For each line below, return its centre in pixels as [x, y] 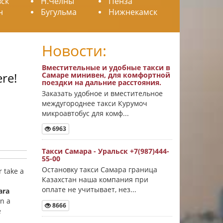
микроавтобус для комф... [85, 113]
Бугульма [59, 12]
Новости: [74, 51]
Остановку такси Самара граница [99, 170]
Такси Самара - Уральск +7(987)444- [105, 151]
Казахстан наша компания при [95, 180]
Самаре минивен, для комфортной [106, 75]
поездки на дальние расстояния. [101, 82]
